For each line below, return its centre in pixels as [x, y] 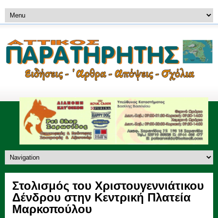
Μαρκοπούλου [52, 209]
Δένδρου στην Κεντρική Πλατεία [101, 197]
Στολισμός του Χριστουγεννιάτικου [108, 185]
